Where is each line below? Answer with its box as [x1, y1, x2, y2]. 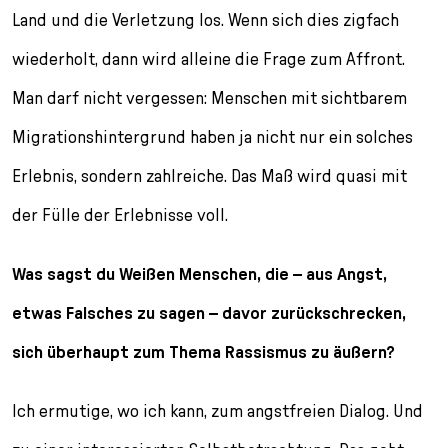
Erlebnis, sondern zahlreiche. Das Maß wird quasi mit [12, 165, 407, 187]
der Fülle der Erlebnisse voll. [12, 204, 228, 226]
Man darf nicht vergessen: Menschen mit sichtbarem [12, 87, 407, 109]
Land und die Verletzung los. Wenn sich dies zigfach [12, 9, 399, 31]
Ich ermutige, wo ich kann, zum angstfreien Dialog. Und [12, 400, 423, 422]
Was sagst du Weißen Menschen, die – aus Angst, [12, 263, 387, 285]
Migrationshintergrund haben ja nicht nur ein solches [12, 126, 413, 148]
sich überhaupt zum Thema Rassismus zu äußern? [12, 341, 395, 363]
